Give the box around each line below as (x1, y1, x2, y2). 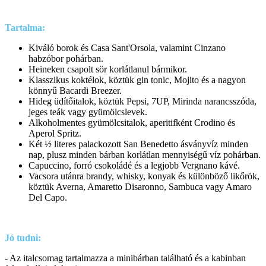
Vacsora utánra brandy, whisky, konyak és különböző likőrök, (28, 170, 259, 181)
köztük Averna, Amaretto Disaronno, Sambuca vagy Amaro (28, 181, 252, 192)
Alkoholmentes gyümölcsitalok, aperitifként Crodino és (28, 117, 235, 128)
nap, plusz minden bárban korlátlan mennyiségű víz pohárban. (28, 149, 261, 160)
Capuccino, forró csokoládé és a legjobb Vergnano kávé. (28, 160, 240, 170)
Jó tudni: (5, 232, 41, 243)
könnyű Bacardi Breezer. (28, 85, 122, 96)
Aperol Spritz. (28, 128, 81, 138)
